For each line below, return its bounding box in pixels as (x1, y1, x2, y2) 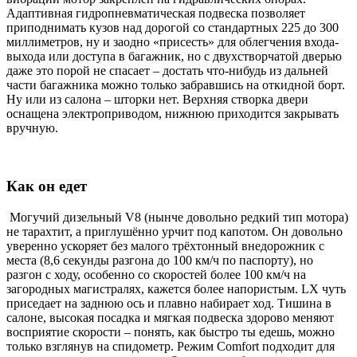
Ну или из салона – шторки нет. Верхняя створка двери (6, 92, 308, 107)
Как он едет (6, 178, 87, 195)
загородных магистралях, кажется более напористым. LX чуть (6, 281, 346, 296)
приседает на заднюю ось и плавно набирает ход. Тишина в (6, 296, 331, 310)
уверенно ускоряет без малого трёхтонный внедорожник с (6, 238, 324, 253)
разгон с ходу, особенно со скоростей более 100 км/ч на (6, 267, 306, 281)
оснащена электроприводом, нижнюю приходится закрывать (6, 107, 339, 121)
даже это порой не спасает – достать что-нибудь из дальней (6, 64, 328, 78)
